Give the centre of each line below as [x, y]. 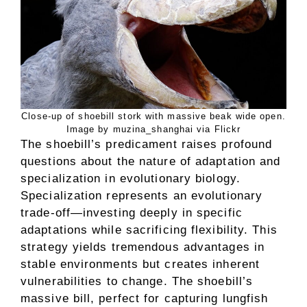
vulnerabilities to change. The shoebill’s [137, 281]
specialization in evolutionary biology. [131, 178]
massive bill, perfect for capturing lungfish [145, 298]
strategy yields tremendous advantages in [143, 247]
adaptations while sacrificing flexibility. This [149, 230]
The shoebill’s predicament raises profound [147, 144]
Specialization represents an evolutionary [142, 195]
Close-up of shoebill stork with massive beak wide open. [153, 116]
